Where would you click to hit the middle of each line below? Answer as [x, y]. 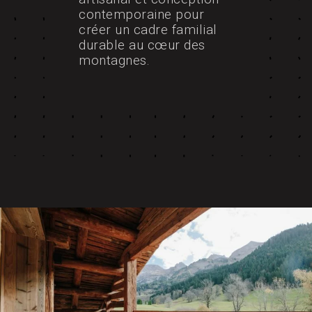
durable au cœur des [142, 45]
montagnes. [115, 61]
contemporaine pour [142, 15]
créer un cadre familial [148, 30]
